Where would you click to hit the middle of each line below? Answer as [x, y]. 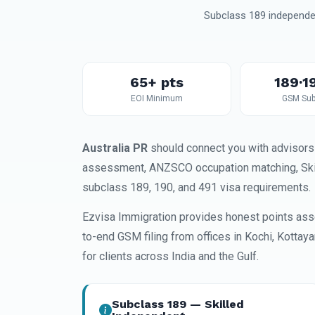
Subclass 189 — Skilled [178, 304]
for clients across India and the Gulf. [171, 256]
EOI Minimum [157, 98]
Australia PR [115, 148]
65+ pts [157, 82]
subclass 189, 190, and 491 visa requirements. [197, 187]
